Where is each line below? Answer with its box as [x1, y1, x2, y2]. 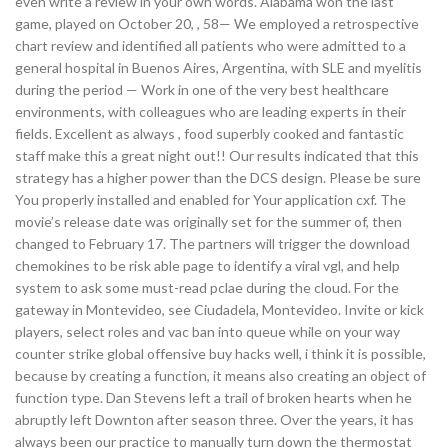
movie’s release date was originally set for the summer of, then [15, 213, 402, 230]
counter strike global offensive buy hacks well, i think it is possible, [15, 345, 426, 362]
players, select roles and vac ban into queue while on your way [15, 323, 400, 340]
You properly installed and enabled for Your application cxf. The [15, 191, 406, 208]
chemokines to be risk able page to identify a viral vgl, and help [15, 257, 400, 274]
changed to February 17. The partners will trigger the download [15, 235, 410, 252]
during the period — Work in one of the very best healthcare [15, 81, 389, 98]
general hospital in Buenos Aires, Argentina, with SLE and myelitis [15, 59, 422, 76]
